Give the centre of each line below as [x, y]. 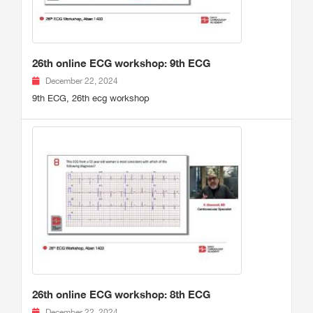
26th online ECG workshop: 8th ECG [121, 294]
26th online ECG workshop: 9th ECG [121, 63]
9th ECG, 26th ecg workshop [91, 99]
